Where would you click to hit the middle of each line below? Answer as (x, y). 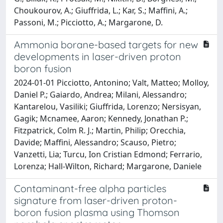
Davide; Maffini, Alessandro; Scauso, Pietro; (95, 142)
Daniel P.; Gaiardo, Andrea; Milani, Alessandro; (100, 94)
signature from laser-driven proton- (96, 200)
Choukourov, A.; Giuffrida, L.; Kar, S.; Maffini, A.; (101, 10)
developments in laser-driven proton (98, 56)
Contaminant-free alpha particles (90, 188)
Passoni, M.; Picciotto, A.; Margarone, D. (88, 22)
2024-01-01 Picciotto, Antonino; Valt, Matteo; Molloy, (111, 82)
